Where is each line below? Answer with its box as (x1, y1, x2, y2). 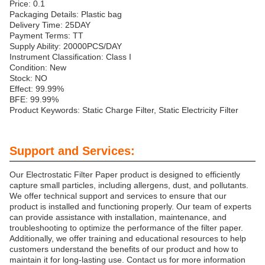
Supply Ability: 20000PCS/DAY (9, 41, 122, 51)
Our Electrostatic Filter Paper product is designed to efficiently (9, 170, 240, 180)
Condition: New (9, 63, 66, 73)
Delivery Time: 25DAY (9, 20, 91, 30)
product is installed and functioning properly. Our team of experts (9, 202, 251, 212)
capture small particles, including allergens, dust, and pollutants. (9, 180, 248, 190)
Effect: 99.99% (9, 84, 64, 94)
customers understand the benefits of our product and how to (9, 244, 238, 254)
